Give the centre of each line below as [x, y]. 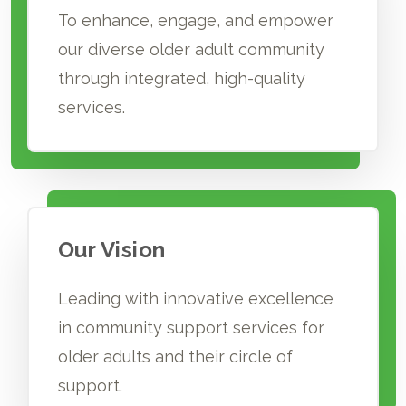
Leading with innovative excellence [195, 298]
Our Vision [111, 249]
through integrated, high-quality [181, 78]
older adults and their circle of [175, 356]
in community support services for [191, 327]
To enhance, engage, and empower [195, 20]
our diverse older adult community [191, 49]
